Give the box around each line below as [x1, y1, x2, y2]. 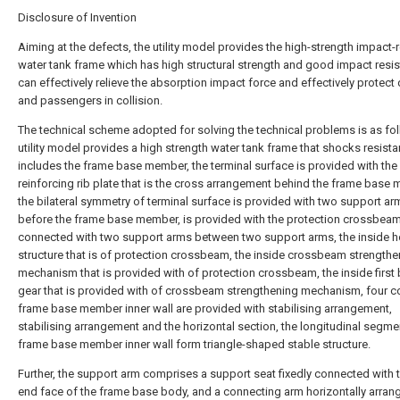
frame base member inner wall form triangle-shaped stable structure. [18, 337, 371, 351]
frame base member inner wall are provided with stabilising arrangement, [18, 302, 392, 315]
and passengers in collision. [18, 94, 162, 107]
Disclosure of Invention [18, 11, 137, 24]
